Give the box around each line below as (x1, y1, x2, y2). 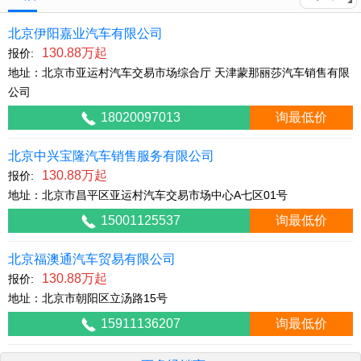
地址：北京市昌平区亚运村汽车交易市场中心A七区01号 (8, 189, 288, 201)
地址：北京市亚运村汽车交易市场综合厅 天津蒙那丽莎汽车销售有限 (8, 66, 350, 79)
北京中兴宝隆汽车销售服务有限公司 (8, 149, 214, 163)
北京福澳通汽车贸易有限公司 (8, 252, 176, 266)
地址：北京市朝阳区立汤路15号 (8, 292, 168, 305)
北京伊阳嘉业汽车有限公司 (8, 27, 163, 40)
